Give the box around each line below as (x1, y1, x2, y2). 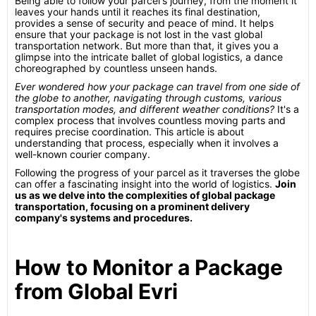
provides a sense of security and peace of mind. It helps (15, 17, 274, 29)
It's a (277, 103, 299, 115)
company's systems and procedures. (15, 212, 193, 224)
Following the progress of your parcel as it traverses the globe (15, 166, 300, 178)
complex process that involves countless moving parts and (15, 114, 286, 126)
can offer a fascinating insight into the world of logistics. (15, 178, 275, 190)
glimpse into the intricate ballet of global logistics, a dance (15, 51, 283, 63)
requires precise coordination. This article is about (15, 126, 244, 138)
